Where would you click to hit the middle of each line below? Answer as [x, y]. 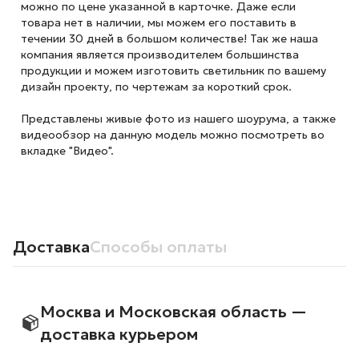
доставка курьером [119, 334]
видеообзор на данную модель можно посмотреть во [172, 135]
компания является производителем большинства [159, 54]
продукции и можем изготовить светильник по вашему [173, 71]
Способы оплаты [158, 247]
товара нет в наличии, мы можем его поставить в [158, 22]
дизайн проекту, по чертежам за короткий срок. [156, 87]
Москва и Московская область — [173, 312]
